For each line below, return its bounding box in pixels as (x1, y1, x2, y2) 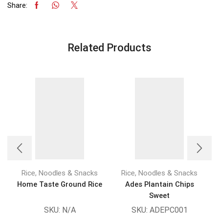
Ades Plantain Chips (125, 179, 194, 189)
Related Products (67, 41, 152, 54)
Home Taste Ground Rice (17, 179, 102, 189)
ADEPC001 (149, 205, 188, 215)
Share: (7, 1, 27, 9)
